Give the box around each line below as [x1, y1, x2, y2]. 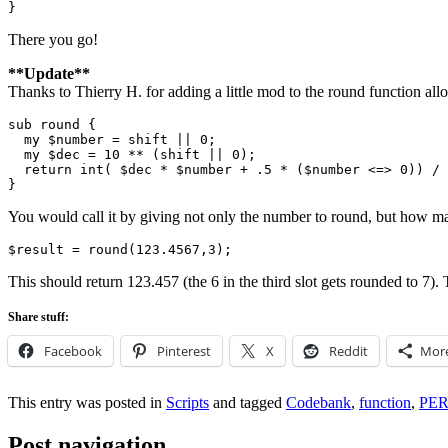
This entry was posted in [8, 393, 166, 411]
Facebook [44, 341, 102, 360]
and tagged [209, 393, 286, 411]
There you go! [8, 30, 98, 48]
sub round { [8, 116, 96, 132]
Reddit [329, 341, 368, 360]
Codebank [286, 393, 351, 411]
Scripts [166, 393, 209, 411]
